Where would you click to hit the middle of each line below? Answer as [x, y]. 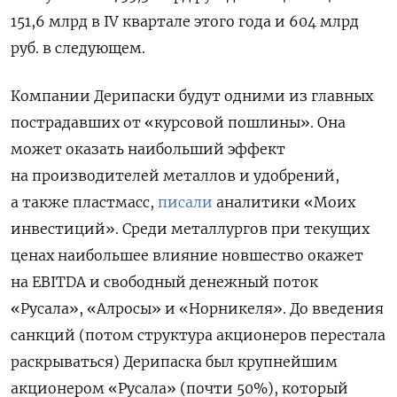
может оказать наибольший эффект [148, 148]
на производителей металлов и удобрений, [175, 175]
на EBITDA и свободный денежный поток [164, 281]
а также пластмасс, [84, 202]
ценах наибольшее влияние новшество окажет [187, 255]
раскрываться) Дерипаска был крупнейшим [174, 361]
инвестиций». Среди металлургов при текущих [190, 228]
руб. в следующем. [78, 47]
